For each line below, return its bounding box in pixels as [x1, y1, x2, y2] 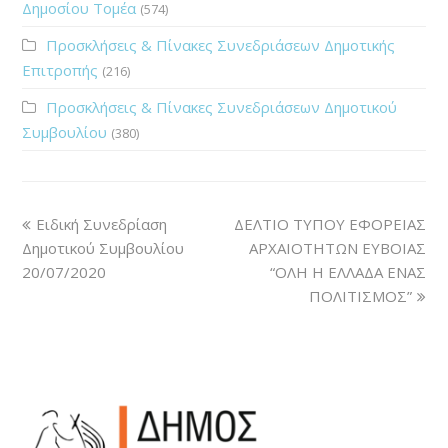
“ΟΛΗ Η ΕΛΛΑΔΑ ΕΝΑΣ [269, 261, 426, 282]
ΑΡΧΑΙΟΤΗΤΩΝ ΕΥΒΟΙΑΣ [248, 237, 426, 258]
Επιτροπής [22, 59, 99, 80]
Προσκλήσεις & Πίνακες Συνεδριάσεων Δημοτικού [46, 96, 398, 117]
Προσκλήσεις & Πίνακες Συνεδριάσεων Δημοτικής [46, 34, 396, 55]
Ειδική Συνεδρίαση [36, 213, 168, 234]
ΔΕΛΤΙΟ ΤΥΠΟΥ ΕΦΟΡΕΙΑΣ [233, 213, 426, 234]
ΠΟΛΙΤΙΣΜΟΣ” [308, 285, 412, 306]
